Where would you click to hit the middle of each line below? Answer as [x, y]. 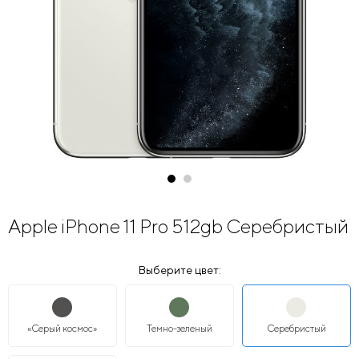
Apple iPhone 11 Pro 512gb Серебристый [178, 226]
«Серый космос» [63, 328]
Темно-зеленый [179, 328]
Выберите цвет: [179, 270]
